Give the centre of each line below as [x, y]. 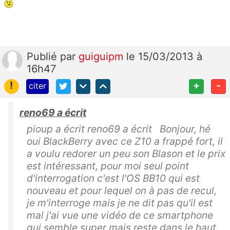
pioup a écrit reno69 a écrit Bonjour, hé [119, 129]
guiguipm [102, 57]
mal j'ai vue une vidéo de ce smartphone [120, 215]
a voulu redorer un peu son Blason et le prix [126, 153]
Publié [43, 57]
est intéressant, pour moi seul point [108, 166]
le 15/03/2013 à [164, 57]
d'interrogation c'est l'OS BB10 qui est [113, 178]
